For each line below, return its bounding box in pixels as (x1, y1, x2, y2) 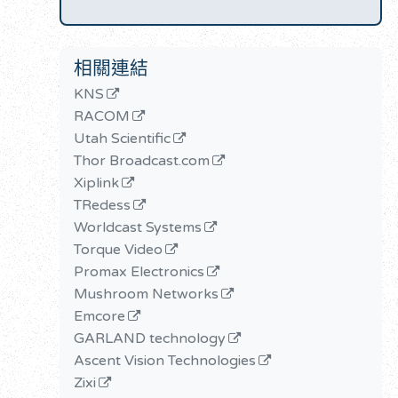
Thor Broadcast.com (74, 151, 211, 170)
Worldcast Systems (74, 218, 203, 236)
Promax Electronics (74, 262, 205, 281)
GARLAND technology (74, 329, 227, 347)
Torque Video (74, 240, 163, 259)
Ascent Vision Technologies (74, 351, 257, 370)
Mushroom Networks (74, 284, 219, 303)
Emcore (74, 306, 126, 325)
